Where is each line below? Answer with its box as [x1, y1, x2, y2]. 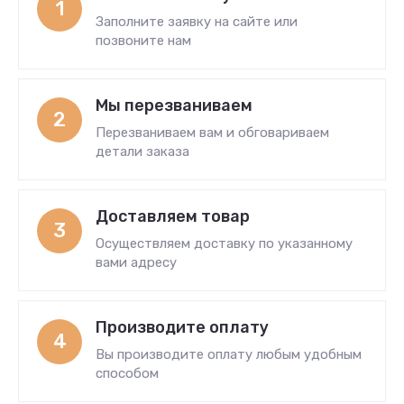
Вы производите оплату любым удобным [96, 346, 362, 363]
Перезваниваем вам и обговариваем [96, 124, 329, 142]
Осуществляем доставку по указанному [96, 235, 353, 252]
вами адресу [96, 254, 177, 271]
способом [96, 365, 159, 382]
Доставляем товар [96, 207, 250, 227]
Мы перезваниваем [96, 96, 252, 116]
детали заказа [96, 143, 189, 161]
